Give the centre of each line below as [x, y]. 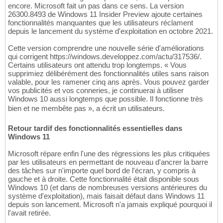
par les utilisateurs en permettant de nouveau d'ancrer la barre [108, 162]
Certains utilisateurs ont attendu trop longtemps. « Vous [97, 65]
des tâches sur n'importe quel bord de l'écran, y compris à [102, 170]
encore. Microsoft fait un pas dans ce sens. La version [96, 5]
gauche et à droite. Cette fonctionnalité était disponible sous [104, 179]
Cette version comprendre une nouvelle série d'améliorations [106, 48]
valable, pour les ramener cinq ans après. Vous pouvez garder [109, 82]
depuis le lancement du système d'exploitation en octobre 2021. [111, 31]
